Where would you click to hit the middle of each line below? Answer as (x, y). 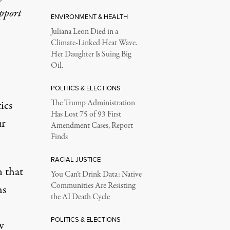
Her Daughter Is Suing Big (91, 54)
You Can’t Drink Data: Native (96, 175)
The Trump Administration (93, 103)
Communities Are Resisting (93, 186)
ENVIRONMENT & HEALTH (89, 16)
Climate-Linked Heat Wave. (94, 43)
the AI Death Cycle (80, 197)
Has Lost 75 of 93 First (86, 114)
